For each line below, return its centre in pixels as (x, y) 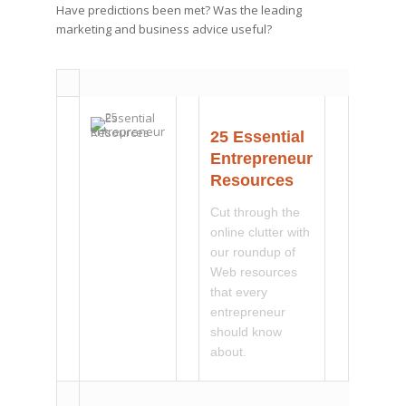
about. (229, 352)
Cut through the (256, 213)
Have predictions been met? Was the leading (179, 10)
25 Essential (258, 137)
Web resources (254, 272)
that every (239, 292)
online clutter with (261, 232)
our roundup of (253, 252)
